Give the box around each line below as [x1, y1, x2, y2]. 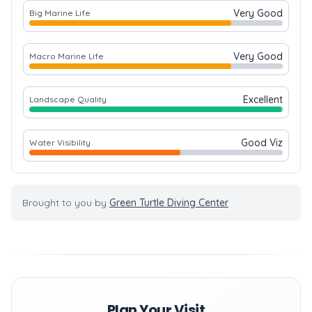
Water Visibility [29, 137, 91, 148]
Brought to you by [22, 196, 109, 209]
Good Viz [241, 136, 283, 149]
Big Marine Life [29, 8, 91, 18]
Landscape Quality [29, 94, 107, 104]
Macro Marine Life [29, 51, 104, 61]
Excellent [243, 93, 283, 106]
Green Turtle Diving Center [109, 196, 228, 209]
